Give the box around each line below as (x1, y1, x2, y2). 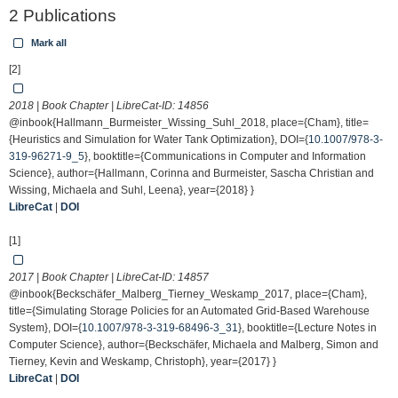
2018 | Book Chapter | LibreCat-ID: (9, 99, 178, 112)
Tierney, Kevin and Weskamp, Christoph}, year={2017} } (9, 355, 276, 368)
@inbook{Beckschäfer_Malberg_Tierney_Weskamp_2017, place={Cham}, (9, 288, 367, 300)
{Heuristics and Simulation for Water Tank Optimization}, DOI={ (9, 133, 308, 146)
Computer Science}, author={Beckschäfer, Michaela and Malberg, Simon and (9, 338, 378, 351)
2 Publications (9, 5, 116, 25)
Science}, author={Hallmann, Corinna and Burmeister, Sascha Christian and (9, 167, 374, 179)
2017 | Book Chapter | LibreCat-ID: (9, 271, 178, 283)
